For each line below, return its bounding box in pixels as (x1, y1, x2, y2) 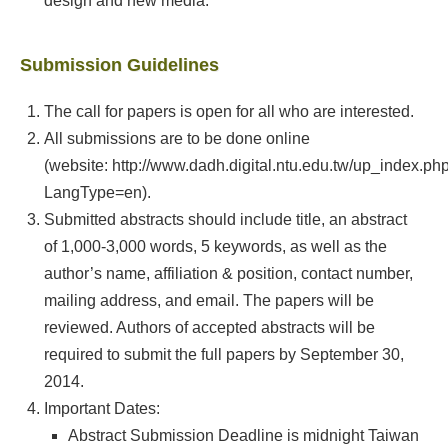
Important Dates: (43, 400, 164, 417)
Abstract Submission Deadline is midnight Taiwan (67, 427, 419, 444)
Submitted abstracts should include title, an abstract (43, 211, 407, 228)
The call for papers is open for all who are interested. (43, 103, 418, 120)
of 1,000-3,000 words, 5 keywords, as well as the (43, 238, 387, 255)
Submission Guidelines (19, 55, 219, 75)
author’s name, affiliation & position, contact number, (43, 265, 413, 282)
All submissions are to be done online (43, 130, 310, 147)
